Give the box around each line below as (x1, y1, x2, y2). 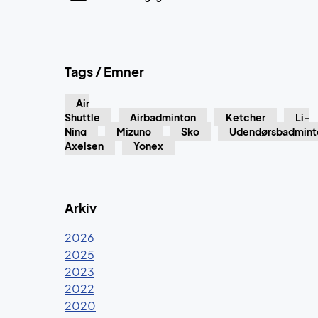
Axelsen (65, 139, 104, 152)
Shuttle (65, 111, 100, 124)
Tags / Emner (65, 63, 144, 79)
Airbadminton (130, 111, 196, 124)
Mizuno (116, 125, 151, 138)
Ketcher (226, 111, 265, 124)
